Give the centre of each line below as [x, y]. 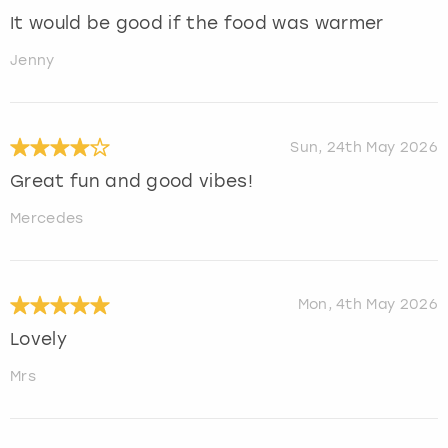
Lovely [38, 339]
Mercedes [47, 219]
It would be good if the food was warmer [197, 23]
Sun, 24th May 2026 [364, 147]
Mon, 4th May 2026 [367, 305]
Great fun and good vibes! [131, 181]
